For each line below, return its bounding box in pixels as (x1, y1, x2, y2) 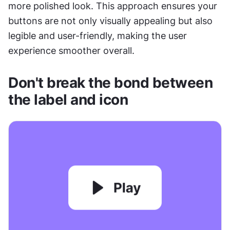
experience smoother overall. (8, 45, 135, 56)
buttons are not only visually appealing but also (8, 15, 213, 27)
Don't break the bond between (8, 74, 213, 92)
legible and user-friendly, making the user (8, 30, 187, 42)
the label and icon (8, 91, 128, 109)
